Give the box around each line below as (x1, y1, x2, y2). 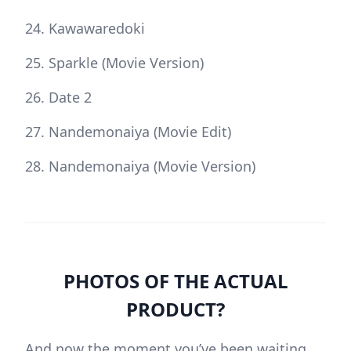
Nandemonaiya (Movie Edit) (49, 122, 231, 142)
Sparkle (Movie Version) (49, 53, 204, 73)
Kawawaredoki (49, 19, 145, 38)
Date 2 (49, 88, 92, 107)
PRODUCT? (126, 296, 225, 323)
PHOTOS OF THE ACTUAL (63, 268, 288, 295)
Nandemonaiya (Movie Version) (49, 157, 255, 176)
